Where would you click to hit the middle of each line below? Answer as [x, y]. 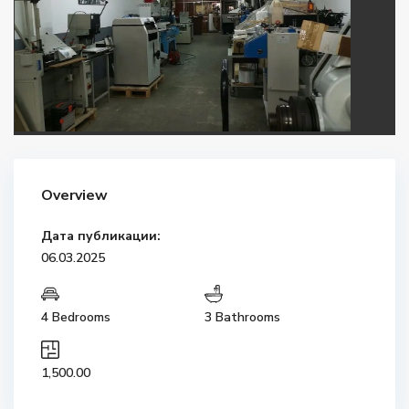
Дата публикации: [101, 236]
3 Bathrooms [242, 318]
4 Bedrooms [76, 318]
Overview [75, 196]
